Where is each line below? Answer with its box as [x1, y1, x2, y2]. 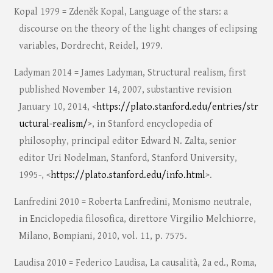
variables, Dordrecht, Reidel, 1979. [18, 40, 163, 52]
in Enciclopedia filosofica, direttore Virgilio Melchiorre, [18, 213, 256, 225]
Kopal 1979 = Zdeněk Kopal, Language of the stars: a [13, 6, 228, 18]
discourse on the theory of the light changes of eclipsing [18, 23, 258, 35]
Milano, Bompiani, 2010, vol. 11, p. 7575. [18, 230, 187, 243]
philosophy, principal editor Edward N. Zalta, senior [18, 135, 236, 147]
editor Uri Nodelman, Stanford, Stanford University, [18, 152, 237, 165]
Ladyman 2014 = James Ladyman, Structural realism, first [13, 67, 246, 79]
